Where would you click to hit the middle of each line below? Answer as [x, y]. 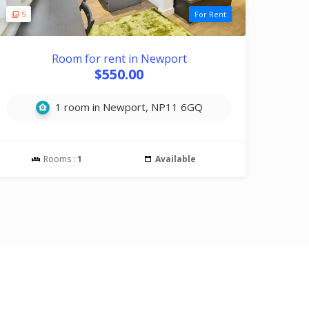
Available [176, 159]
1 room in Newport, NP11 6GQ [127, 107]
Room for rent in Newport [119, 59]
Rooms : [60, 159]
